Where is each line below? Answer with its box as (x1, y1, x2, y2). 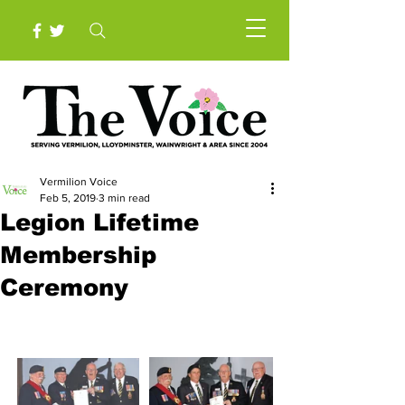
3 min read (99, 192, 150, 204)
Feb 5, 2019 (40, 192, 96, 204)
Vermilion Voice (40, 175, 118, 188)
